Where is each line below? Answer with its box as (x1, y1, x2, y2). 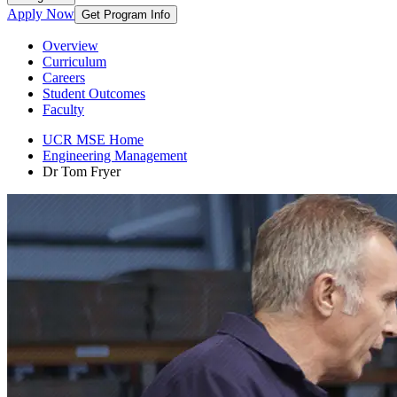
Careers (43, 70, 85, 85)
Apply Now (7, 6, 74, 21)
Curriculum (43, 54, 106, 69)
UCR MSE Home (43, 132, 144, 147)
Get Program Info (82, 8, 170, 21)
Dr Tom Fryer (43, 164, 121, 179)
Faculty (43, 102, 84, 117)
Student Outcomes (43, 86, 145, 101)
